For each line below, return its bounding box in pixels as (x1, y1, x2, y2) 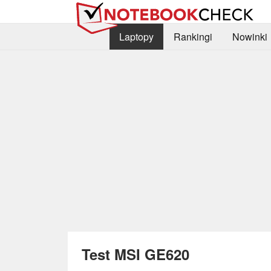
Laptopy (119, 30, 154, 44)
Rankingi (173, 30, 212, 44)
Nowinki (232, 30, 267, 44)
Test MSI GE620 (82, 243, 189, 264)
